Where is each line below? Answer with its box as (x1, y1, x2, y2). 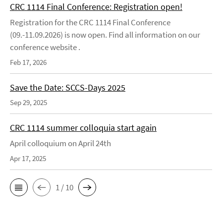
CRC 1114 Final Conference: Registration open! (10, 1, 182, 13)
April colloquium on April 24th (10, 138, 111, 149)
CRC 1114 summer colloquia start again (10, 122, 157, 134)
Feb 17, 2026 (10, 57, 47, 67)
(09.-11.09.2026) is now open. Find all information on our (10, 29, 200, 41)
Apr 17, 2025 (10, 154, 46, 164)
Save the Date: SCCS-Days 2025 (10, 82, 125, 94)
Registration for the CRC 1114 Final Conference (10, 17, 170, 28)
